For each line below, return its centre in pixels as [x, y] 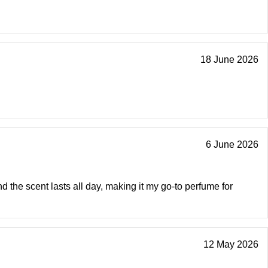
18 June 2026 [229, 60]
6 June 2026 [232, 145]
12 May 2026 [231, 245]
